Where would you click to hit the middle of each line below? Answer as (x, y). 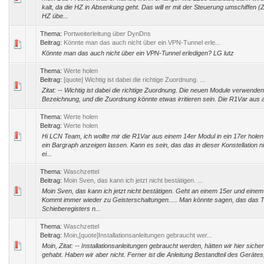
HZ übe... (55, 16)
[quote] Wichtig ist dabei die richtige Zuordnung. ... (134, 80)
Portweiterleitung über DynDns (107, 34)
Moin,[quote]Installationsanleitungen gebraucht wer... (138, 235)
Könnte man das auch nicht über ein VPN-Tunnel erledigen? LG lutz (138, 53)
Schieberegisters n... (71, 209)
